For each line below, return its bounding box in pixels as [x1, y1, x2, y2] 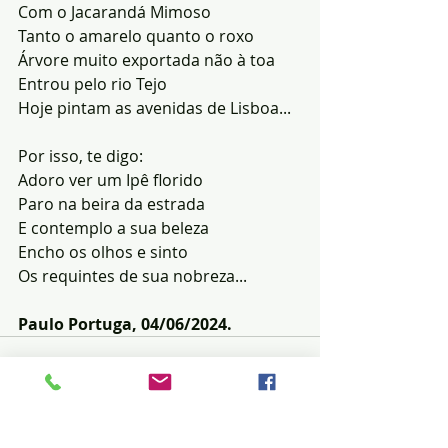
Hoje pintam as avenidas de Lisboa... [18, 97, 291, 120]
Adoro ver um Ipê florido [18, 169, 203, 192]
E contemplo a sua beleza [18, 217, 209, 240]
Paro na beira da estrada [18, 193, 205, 216]
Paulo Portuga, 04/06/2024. [18, 313, 232, 336]
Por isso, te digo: [18, 145, 143, 168]
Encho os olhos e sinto [18, 241, 188, 264]
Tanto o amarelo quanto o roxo [18, 25, 254, 48]
